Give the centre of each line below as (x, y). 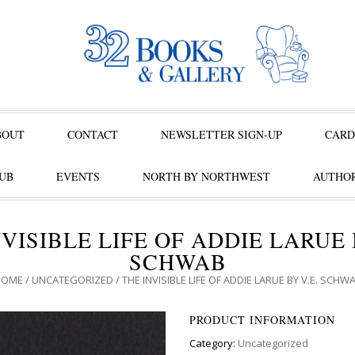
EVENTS (78, 176)
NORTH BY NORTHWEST (206, 176)
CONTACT (93, 134)
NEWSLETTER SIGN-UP (221, 134)
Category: (214, 343)
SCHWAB (177, 261)
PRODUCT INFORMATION (262, 320)
